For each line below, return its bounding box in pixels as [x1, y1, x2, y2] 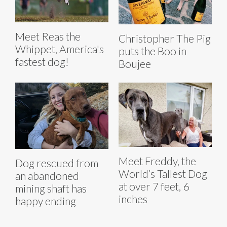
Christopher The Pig [119, 31, 211, 45]
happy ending [15, 195, 76, 208]
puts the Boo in [119, 44, 186, 57]
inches [119, 192, 147, 205]
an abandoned [15, 169, 79, 182]
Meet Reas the [15, 30, 81, 43]
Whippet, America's [15, 43, 104, 56]
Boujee [119, 57, 151, 70]
